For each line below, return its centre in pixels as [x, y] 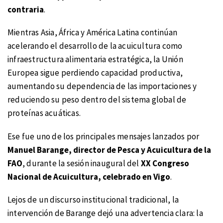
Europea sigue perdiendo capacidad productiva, [95, 73]
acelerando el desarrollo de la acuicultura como [95, 46]
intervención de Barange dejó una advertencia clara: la [105, 213]
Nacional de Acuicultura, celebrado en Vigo [89, 176]
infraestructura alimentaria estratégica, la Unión [95, 59]
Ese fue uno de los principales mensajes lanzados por [104, 136]
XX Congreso [164, 163]
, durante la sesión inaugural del [81, 163]
